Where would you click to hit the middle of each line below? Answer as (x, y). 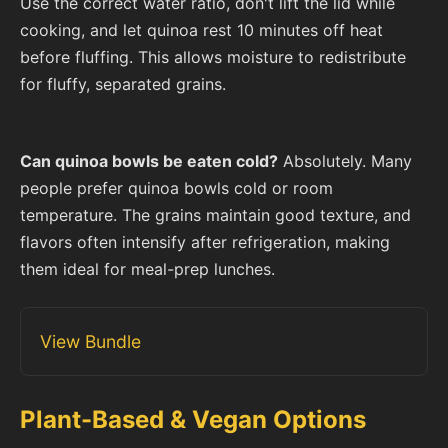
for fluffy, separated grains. (123, 84)
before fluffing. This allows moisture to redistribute (213, 57)
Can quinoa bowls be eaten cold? (149, 160)
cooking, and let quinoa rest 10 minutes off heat (201, 30)
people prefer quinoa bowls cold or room (176, 187)
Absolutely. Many (345, 160)
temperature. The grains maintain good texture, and (215, 214)
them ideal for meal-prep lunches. (147, 268)
